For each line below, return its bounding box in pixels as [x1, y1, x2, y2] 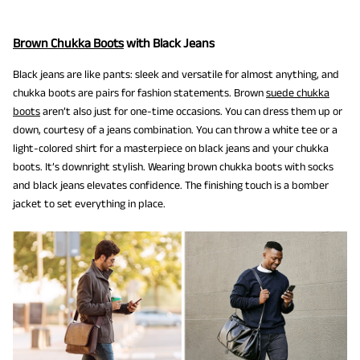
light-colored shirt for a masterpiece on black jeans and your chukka [13, 141, 329, 155]
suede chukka [266, 86, 329, 100]
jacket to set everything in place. [13, 197, 166, 211]
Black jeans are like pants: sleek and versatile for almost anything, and [13, 67, 339, 81]
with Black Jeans [124, 36, 215, 51]
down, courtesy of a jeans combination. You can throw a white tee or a [13, 123, 337, 137]
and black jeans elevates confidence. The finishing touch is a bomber [13, 178, 329, 192]
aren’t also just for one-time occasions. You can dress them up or [40, 104, 342, 118]
